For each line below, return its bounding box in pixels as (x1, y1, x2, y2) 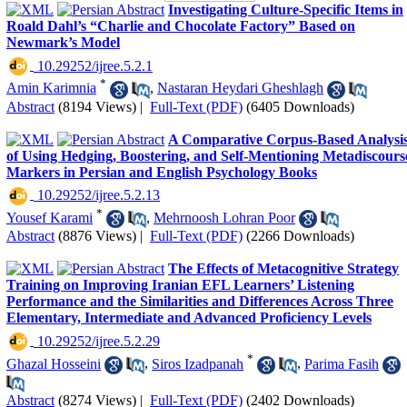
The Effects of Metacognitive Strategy (168, 261, 399, 277)
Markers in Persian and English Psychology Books (6, 164, 317, 180)
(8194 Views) (58, 98, 136, 114)
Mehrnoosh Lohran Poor (154, 209, 295, 225)
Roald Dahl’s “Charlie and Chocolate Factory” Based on (6, 18, 355, 34)
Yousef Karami (6, 209, 93, 225)
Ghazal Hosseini (6, 355, 101, 372)
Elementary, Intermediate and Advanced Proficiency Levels (6, 310, 372, 326)
